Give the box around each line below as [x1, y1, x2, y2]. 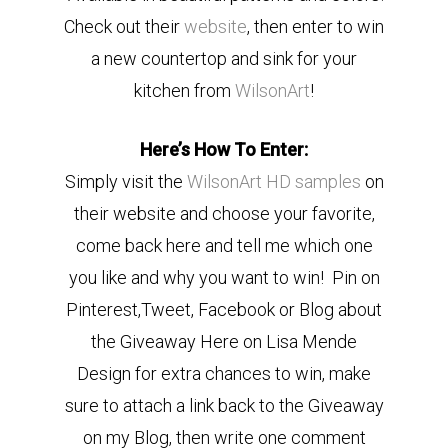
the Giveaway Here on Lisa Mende [91, 331, 357, 352]
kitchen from [134, 80, 235, 101]
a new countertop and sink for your [91, 48, 357, 69]
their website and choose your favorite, [73, 203, 375, 224]
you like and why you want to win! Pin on [68, 267, 380, 288]
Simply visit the [64, 171, 187, 192]
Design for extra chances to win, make [77, 363, 371, 384]
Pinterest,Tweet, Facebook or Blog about [66, 299, 382, 320]
